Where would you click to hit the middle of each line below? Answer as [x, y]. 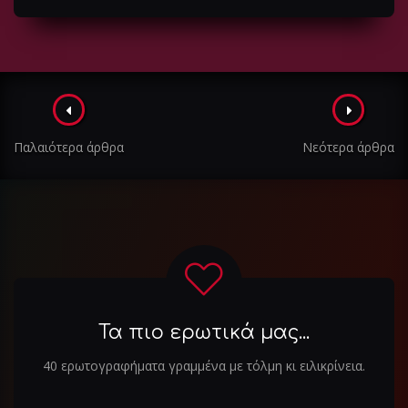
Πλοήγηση [96, 111]
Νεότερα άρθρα [348, 147]
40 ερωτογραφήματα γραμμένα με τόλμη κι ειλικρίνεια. [204, 365]
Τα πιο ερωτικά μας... [204, 332]
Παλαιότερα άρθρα [69, 147]
